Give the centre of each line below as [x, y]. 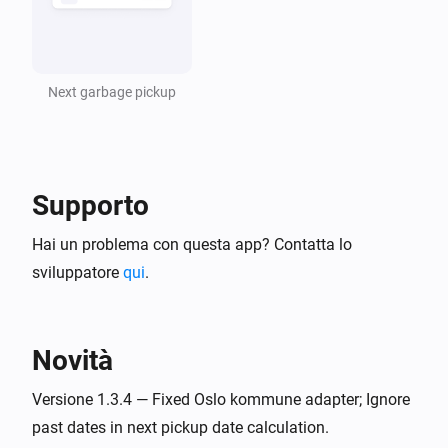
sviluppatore [77, 272]
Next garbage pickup [112, 91]
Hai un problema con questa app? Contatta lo [192, 244]
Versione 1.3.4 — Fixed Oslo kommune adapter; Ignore [221, 399]
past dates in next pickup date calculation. [180, 427]
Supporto [90, 205]
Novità [72, 360]
